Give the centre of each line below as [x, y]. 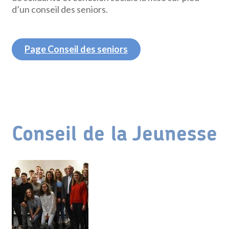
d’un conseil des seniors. [60, 9]
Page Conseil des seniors [76, 49]
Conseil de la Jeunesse [114, 134]
